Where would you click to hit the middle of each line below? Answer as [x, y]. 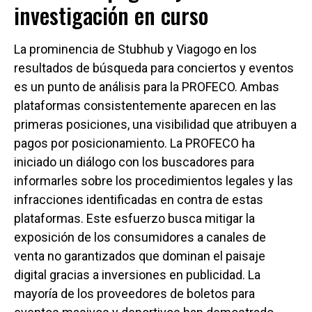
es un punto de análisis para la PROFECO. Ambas [147, 86]
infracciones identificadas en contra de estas [139, 199]
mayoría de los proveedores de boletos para [134, 293]
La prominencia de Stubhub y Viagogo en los [135, 49]
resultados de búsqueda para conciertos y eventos [154, 68]
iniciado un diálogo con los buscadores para [134, 162]
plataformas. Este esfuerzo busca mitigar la [134, 218]
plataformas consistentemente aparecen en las [145, 105]
